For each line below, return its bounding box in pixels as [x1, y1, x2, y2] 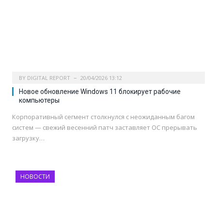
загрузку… [12, 134, 45, 143]
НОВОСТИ [20, 172, 50, 181]
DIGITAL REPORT [27, 74, 70, 82]
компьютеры [19, 96, 60, 105]
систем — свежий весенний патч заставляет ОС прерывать [12, 123, 197, 132]
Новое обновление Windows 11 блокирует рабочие [19, 88, 181, 96]
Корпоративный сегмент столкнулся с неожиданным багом [12, 112, 195, 122]
